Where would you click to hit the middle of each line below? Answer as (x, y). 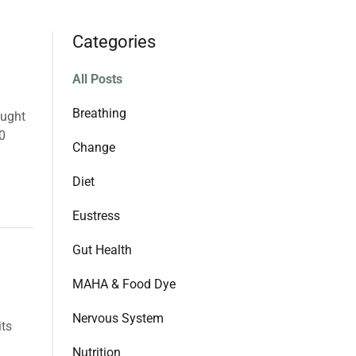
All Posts (97, 79)
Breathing (99, 113)
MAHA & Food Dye (124, 284)
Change (94, 147)
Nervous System (118, 318)
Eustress (96, 216)
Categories (114, 42)
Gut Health (102, 250)
